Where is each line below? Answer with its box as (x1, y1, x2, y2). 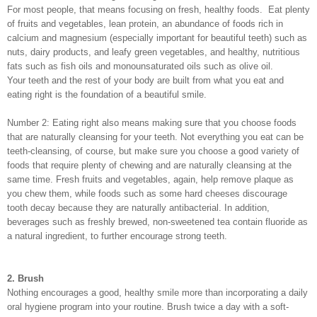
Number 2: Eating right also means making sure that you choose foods (7, 117, 296, 128)
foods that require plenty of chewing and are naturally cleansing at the (7, 159, 292, 171)
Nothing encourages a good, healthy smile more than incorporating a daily (7, 287, 308, 298)
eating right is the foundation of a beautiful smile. (7, 88, 207, 100)
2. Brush (7, 272, 44, 284)
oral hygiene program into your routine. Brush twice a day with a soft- (7, 301, 289, 312)
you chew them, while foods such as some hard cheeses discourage (7, 188, 287, 199)
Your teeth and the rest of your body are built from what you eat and (7, 74, 284, 86)
